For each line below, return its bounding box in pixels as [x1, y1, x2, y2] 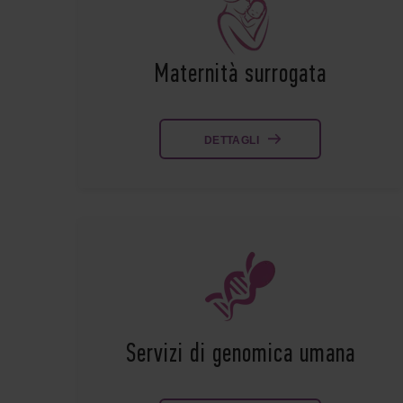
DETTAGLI [204, 134, 259, 148]
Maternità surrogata [154, 62, 327, 89]
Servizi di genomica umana [125, 342, 355, 369]
